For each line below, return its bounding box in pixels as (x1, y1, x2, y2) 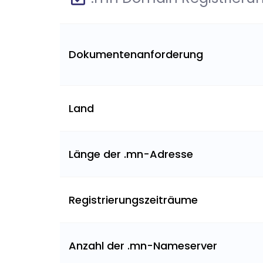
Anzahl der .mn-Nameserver (69, 238, 217, 253)
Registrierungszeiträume (69, 193, 198, 207)
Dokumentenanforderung (69, 47, 203, 62)
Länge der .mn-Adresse (69, 147, 193, 161)
